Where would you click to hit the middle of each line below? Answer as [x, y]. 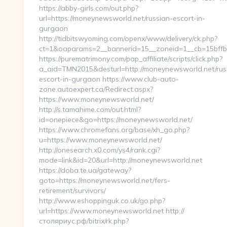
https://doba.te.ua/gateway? [85, 170]
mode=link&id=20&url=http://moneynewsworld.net [121, 160]
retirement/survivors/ [72, 191]
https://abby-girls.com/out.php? [89, 8]
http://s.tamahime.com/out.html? [90, 109]
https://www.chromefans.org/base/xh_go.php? [114, 130]
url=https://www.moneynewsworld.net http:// [112, 211]
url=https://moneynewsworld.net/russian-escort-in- [122, 18]
